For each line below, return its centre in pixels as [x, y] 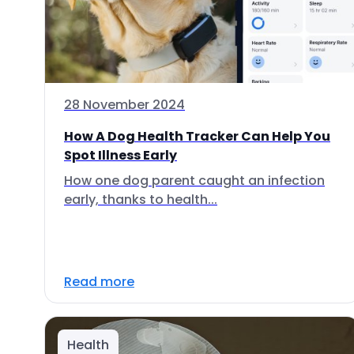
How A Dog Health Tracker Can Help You [197, 136]
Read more [99, 282]
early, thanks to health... [141, 200]
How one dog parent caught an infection [194, 181]
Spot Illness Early [121, 155]
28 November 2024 [124, 105]
